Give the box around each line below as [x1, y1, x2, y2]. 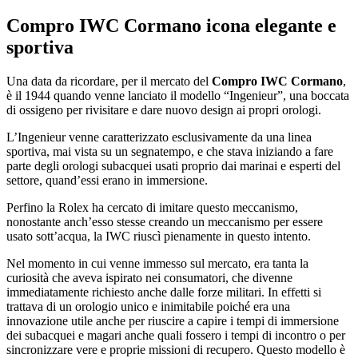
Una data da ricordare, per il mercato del [6, 74, 212, 89]
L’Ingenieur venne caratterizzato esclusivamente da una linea [6, 130, 312, 145]
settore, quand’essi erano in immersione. [6, 173, 208, 188]
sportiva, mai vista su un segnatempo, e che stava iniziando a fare [6, 145, 333, 159]
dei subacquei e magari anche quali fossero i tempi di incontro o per [6, 328, 345, 343]
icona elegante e [201, 15, 336, 37]
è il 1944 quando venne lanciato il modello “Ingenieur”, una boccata [6, 89, 349, 103]
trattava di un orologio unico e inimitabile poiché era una [6, 300, 290, 314]
